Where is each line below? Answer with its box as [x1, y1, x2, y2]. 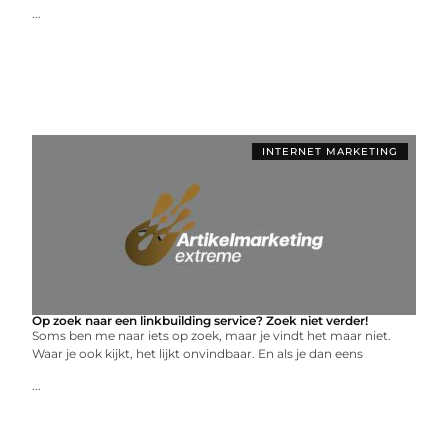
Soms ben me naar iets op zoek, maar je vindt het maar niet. [32, 327, 392, 343]
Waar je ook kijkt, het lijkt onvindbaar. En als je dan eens [32, 345, 364, 361]
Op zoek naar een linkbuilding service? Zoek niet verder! [32, 312, 369, 328]
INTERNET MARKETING [261, 144, 398, 158]
